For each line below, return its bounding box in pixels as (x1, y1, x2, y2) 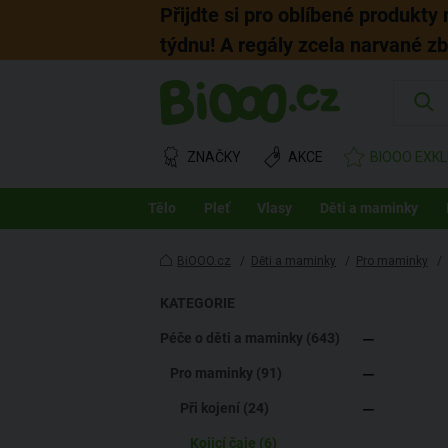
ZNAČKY (187, 148, 241, 165)
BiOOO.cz (177, 254, 231, 268)
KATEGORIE (160, 295, 235, 311)
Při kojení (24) (180, 400, 269, 416)
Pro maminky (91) (170, 365, 282, 381)
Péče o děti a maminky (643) (160, 330, 340, 346)
